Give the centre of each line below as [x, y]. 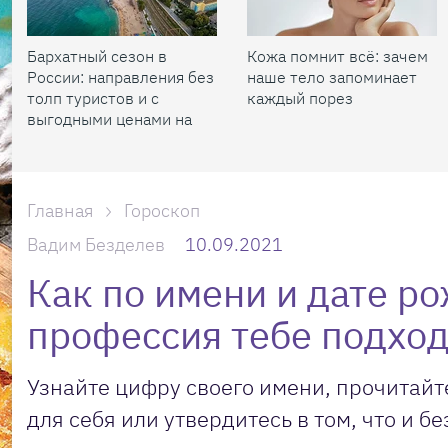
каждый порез [300, 98]
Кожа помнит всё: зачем [337, 56]
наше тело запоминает [332, 77]
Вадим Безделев [96, 244]
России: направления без [120, 77]
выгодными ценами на [109, 119]
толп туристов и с [93, 98]
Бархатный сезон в [97, 56]
